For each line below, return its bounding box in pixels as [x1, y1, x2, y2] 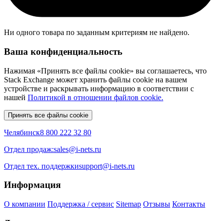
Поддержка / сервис [47, 199, 114, 208]
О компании [4, 199, 45, 208]
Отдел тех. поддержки [4, 161, 79, 170]
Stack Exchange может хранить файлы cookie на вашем [4, 75, 187, 84]
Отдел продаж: [4, 145, 54, 153]
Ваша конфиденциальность [4, 46, 122, 57]
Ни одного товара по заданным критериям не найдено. [4, 28, 189, 37]
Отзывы [143, 199, 170, 208]
